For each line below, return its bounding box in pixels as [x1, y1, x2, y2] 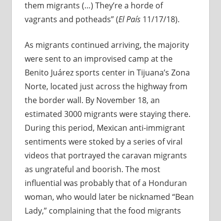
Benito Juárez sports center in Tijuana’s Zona [24, 67, 190, 78]
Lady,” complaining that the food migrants [24, 205, 181, 217]
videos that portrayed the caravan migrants [24, 150, 187, 161]
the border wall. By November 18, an [24, 95, 160, 106]
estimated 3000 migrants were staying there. [24, 109, 190, 120]
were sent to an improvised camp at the [24, 53, 173, 65]
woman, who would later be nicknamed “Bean [24, 191, 194, 203]
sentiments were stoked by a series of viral [24, 136, 183, 147]
